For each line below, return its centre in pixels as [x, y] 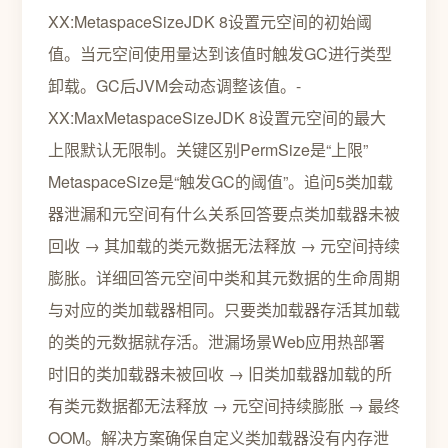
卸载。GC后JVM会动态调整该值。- [174, 85]
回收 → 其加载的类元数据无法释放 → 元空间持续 [224, 245]
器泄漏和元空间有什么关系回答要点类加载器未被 [224, 213]
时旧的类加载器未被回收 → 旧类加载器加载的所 [220, 373]
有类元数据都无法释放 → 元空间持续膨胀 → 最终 [224, 405]
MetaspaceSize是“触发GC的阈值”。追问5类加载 [220, 181]
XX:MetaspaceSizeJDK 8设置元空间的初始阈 [210, 21]
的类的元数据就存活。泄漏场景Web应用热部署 [216, 341]
